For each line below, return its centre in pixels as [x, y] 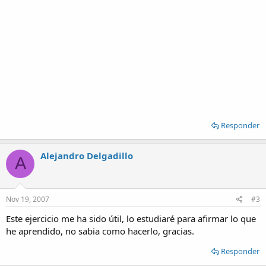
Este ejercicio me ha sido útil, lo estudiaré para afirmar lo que [131, 218]
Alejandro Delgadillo [87, 155]
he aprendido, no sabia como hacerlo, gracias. [100, 231]
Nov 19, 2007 [28, 199]
